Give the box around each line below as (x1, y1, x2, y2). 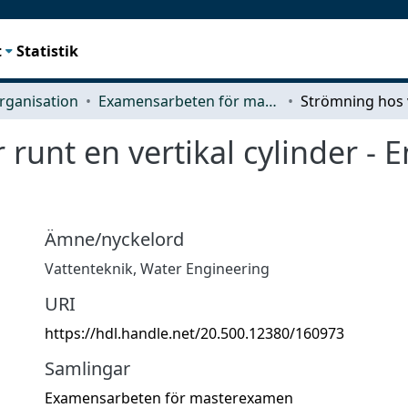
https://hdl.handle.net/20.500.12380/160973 (45, 322, 344, 343)
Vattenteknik (45, 258, 133, 279)
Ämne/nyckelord (45, 226, 184, 251)
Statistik (16, 40, 79, 61)
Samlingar (45, 355, 130, 381)
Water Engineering (140, 258, 270, 279)
